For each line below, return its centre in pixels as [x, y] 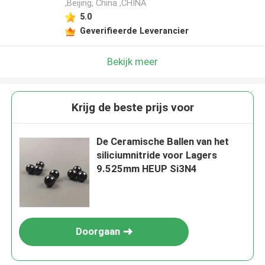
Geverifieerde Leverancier [134, 30]
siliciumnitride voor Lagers [157, 155]
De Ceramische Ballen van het [163, 142]
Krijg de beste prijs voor [132, 108]
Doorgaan [98, 232]
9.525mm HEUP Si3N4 [147, 169]
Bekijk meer [132, 61]
